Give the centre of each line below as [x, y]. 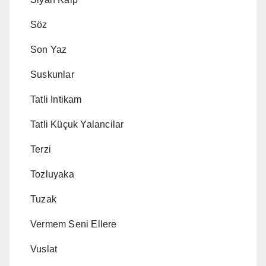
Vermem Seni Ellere [74, 224]
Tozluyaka [52, 175]
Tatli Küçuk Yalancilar [77, 125]
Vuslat [44, 249]
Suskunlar [52, 75]
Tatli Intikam [56, 100]
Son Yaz [49, 50]
